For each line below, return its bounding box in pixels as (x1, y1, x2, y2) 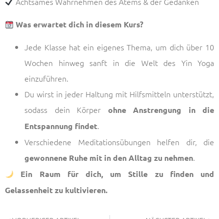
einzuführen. (24, 73, 68, 84)
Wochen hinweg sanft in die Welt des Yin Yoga (24, 57, 214, 68)
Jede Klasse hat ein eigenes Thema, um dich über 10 (24, 42, 214, 53)
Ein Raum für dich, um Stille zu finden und (21, 169, 215, 179)
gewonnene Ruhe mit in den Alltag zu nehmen (24, 153, 193, 163)
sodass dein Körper (24, 104, 108, 115)
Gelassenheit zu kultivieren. (5, 185, 108, 196)
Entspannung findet (24, 121, 97, 131)
